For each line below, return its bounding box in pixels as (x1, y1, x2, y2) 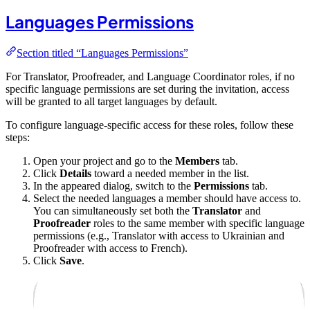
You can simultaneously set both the (33, 205, 192, 217)
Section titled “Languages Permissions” (17, 47, 188, 60)
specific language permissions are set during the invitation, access (6, 83, 289, 95)
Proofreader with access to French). (33, 242, 188, 255)
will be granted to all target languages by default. (6, 95, 217, 108)
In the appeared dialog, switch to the (33, 180, 194, 192)
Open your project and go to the (33, 155, 175, 167)
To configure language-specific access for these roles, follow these (6, 119, 293, 131)
